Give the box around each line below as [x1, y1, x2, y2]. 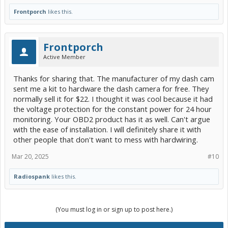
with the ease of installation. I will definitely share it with [13, 124, 201, 135]
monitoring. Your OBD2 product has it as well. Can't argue [13, 114, 210, 125]
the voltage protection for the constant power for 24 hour [13, 104, 212, 115]
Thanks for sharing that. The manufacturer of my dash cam [13, 73, 214, 84]
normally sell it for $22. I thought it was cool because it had [13, 94, 213, 104]
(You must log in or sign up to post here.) [55, 205, 173, 214]
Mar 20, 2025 [12, 152, 49, 161]
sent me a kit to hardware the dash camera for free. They [13, 83, 209, 94]
